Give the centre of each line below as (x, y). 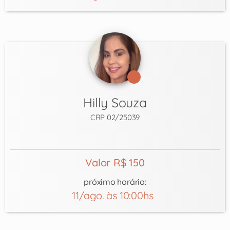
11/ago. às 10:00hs (115, 195)
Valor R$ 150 (115, 162)
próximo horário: (115, 181)
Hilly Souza (115, 102)
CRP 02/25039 (115, 117)
